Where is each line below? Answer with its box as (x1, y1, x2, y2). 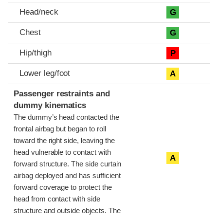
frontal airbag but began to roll (14, 125, 106, 133)
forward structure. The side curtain (14, 160, 122, 168)
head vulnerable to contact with (14, 148, 111, 157)
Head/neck (19, 7, 58, 17)
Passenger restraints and (14, 89, 110, 99)
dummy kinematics (14, 101, 87, 110)
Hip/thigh (19, 48, 52, 58)
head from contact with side (14, 195, 100, 203)
